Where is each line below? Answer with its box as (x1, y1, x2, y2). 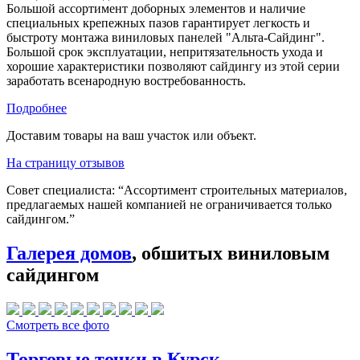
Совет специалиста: (6, 182, 118, 197)
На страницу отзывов (6, 155, 125, 170)
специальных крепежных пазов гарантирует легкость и (6, 15, 310, 30)
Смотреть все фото (6, 317, 109, 332)
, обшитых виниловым (132, 242, 329, 264)
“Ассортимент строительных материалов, (118, 182, 347, 197)
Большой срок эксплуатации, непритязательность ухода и (6, 44, 323, 59)
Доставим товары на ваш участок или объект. (6, 128, 256, 142)
